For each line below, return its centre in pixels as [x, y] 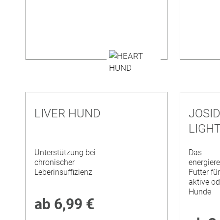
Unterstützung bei [65, 153]
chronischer [55, 163]
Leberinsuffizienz [64, 172]
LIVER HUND [68, 113]
